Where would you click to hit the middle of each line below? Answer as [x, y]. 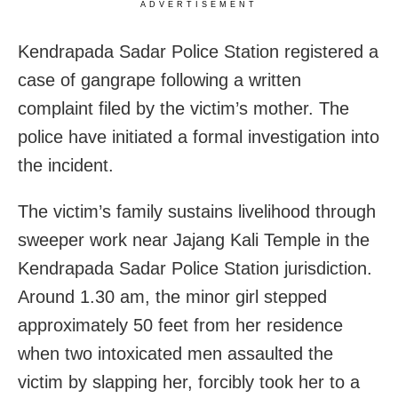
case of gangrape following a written [159, 80]
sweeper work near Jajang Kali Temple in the [194, 239]
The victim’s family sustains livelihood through [197, 211]
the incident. [66, 165]
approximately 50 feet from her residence [180, 325]
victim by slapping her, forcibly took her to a [189, 382]
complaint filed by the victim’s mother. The [183, 108]
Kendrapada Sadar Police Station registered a [198, 51]
